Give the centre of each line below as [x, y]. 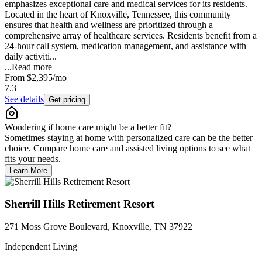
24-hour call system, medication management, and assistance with [125, 46]
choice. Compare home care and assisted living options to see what [127, 148]
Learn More [28, 170]
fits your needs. [33, 158]
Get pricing [67, 99]
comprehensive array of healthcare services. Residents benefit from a [131, 35]
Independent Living [41, 247]
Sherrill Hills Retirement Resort [80, 204]
